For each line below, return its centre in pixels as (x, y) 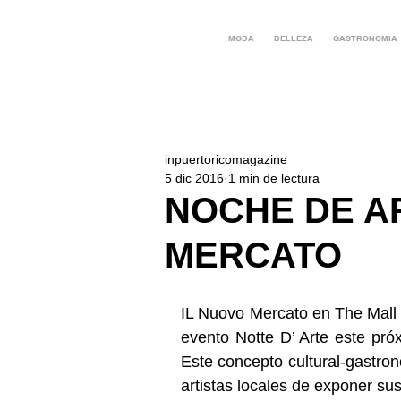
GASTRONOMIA (365, 38)
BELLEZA (293, 38)
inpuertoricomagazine (226, 159)
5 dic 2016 (194, 178)
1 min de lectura (274, 178)
